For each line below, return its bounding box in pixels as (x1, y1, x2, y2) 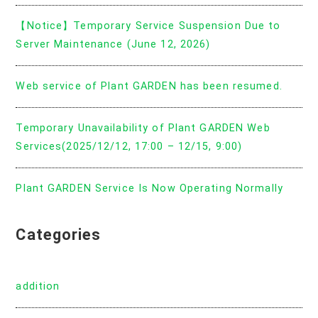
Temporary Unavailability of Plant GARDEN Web (16, 121, 270, 134)
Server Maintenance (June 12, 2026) (16, 38, 211, 50)
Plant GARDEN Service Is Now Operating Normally (16, 182, 283, 194)
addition (16, 280, 60, 292)
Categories (16, 225, 102, 243)
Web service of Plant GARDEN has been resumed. (16, 79, 283, 92)
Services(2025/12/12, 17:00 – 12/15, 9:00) (16, 140, 243, 153)
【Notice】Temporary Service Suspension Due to (16, 19, 281, 32)
